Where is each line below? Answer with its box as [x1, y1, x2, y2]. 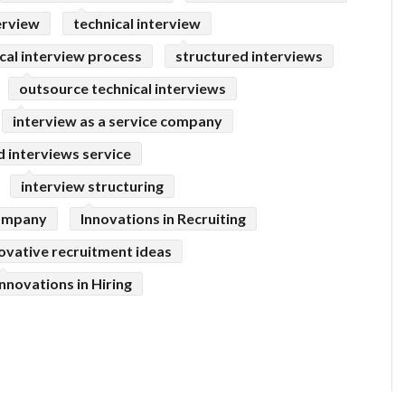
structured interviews [175, 47, 323, 65]
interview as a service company [13, 112, 222, 130]
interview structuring [21, 177, 164, 195]
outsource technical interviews [19, 80, 226, 98]
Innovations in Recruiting [80, 210, 246, 228]
